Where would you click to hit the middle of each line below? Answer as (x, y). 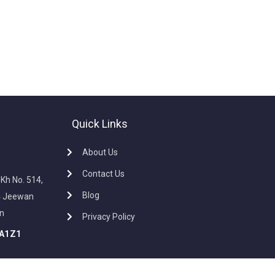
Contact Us (104, 173)
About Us (100, 152)
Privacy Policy (109, 216)
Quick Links (99, 123)
